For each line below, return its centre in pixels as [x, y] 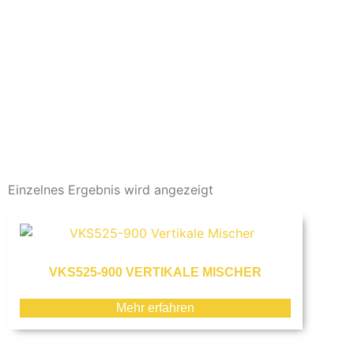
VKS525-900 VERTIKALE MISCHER [156, 272]
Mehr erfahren [156, 308]
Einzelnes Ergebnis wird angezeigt [111, 190]
